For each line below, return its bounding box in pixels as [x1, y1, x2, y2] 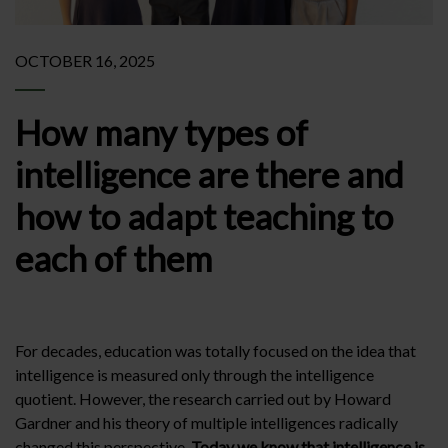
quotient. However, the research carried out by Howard [15, 389, 391, 408]
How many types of [15, 111, 308, 153]
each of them [15, 237, 212, 279]
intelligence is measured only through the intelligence [15, 365, 374, 384]
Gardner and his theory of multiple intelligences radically [15, 413, 398, 432]
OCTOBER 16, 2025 [15, 51, 155, 70]
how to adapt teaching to [15, 195, 393, 237]
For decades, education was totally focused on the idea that [15, 341, 416, 360]
